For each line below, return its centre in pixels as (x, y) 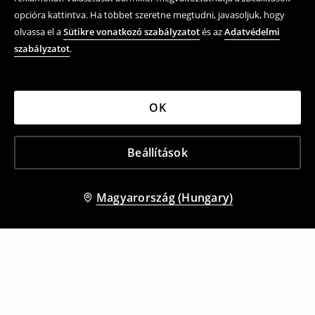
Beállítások (157, 153)
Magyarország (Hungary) (165, 198)
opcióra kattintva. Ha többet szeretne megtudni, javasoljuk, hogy (149, 15)
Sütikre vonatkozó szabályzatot (131, 32)
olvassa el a (39, 32)
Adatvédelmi (252, 32)
